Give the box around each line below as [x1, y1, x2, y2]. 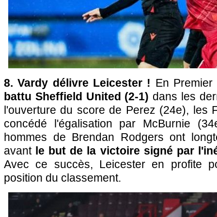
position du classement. [4, 171, 121, 184]
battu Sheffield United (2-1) [4, 90, 153, 103]
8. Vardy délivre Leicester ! [4, 77, 151, 89]
